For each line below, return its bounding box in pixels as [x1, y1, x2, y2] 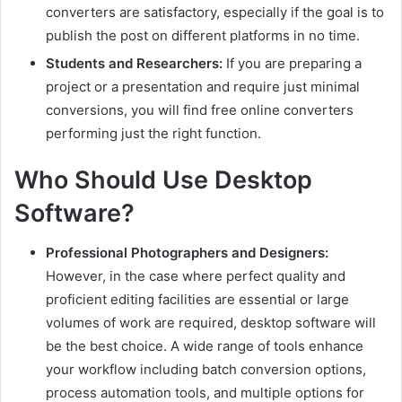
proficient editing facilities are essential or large [46, 291, 349, 309]
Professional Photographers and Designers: [46, 244, 328, 262]
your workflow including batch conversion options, [46, 361, 366, 379]
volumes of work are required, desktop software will [46, 314, 376, 332]
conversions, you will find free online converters [46, 100, 354, 118]
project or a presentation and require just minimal [46, 77, 360, 95]
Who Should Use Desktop [14, 164, 312, 195]
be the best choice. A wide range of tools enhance [46, 337, 363, 355]
